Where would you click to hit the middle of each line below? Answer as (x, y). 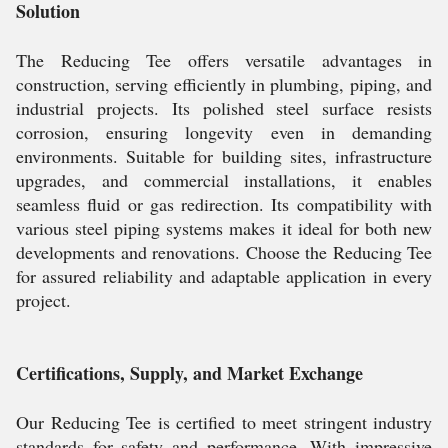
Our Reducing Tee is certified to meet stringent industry (224, 422)
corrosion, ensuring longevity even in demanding (224, 132)
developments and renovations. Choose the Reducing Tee (224, 252)
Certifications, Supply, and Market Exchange (189, 373)
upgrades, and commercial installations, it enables (224, 180)
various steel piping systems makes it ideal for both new (224, 228)
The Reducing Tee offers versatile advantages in (224, 60)
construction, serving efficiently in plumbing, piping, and (224, 84)
